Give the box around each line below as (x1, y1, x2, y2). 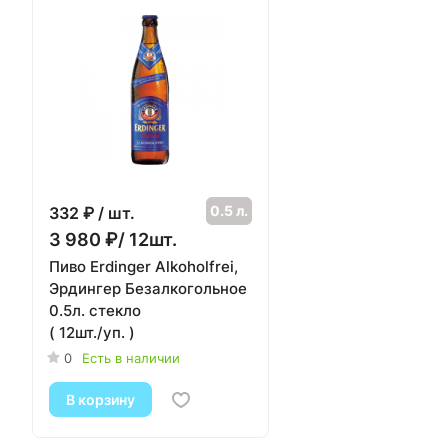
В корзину (66, 390, 135, 408)
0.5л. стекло (49, 300, 141, 320)
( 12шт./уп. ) (49, 322, 135, 342)
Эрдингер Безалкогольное (49, 278, 247, 298)
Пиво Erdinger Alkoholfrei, (49, 256, 238, 276)
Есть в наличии (82, 349, 180, 366)
